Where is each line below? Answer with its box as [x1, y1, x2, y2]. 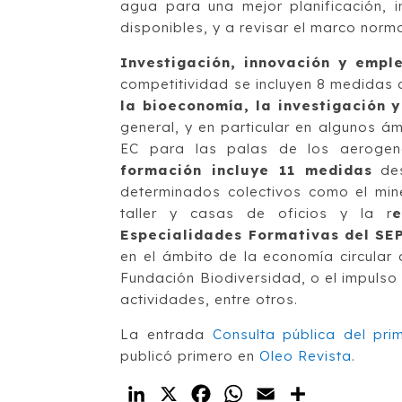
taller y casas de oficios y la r [120, 205, 393, 222]
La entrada [120, 326, 213, 343]
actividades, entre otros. [120, 291, 299, 308]
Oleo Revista [259, 347, 353, 364]
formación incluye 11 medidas [120, 162, 372, 179]
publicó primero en [120, 347, 260, 364]
